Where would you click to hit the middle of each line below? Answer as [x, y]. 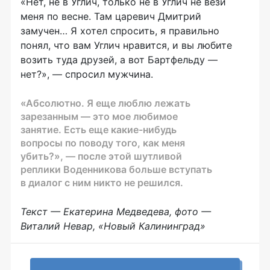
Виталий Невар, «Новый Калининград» [113, 226]
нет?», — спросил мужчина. [87, 74]
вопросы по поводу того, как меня [103, 143]
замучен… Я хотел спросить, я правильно [120, 30]
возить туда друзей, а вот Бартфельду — [119, 59]
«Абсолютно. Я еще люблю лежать [105, 103]
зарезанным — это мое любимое [99, 116]
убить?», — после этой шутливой [101, 156]
